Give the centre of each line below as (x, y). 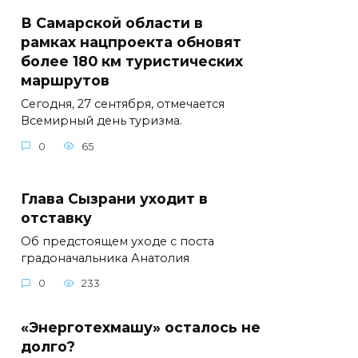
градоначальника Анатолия (105, 258)
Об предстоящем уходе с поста (117, 241)
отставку (60, 217)
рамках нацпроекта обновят (131, 42)
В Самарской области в (112, 23)
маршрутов (65, 81)
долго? (48, 346)
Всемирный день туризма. (101, 121)
